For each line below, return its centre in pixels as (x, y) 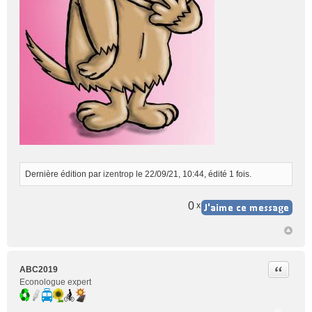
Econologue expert (55, 282)
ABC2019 (39, 270)
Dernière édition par (64, 174)
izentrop (118, 174)
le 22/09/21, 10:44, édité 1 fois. (193, 174)
